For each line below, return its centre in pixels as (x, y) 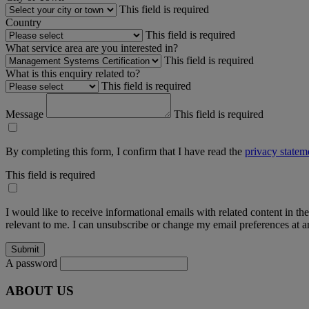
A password (31, 263)
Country (23, 22)
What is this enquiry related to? (73, 73)
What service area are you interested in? (92, 48)
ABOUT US (40, 291)
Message (26, 114)
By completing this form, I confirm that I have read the (125, 151)
